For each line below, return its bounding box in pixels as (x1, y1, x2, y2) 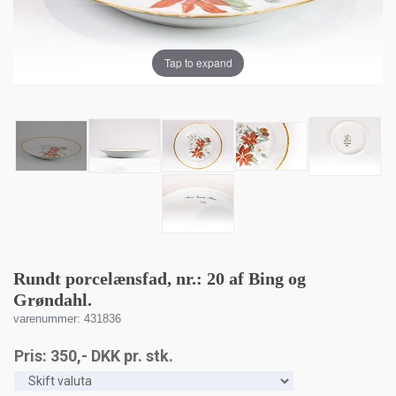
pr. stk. (120, 346, 173, 365)
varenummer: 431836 (13, 311, 121, 325)
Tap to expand (164, 55, 232, 71)
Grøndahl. (13, 289, 92, 309)
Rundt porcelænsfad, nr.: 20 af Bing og (13, 268, 306, 288)
